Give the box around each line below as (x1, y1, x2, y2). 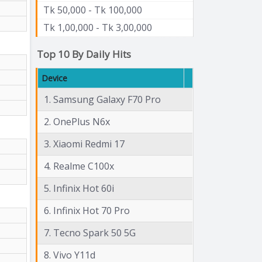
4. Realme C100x (44, 159, 114, 173)
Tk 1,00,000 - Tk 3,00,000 (43, 20, 152, 34)
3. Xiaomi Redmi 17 (44, 137, 125, 150)
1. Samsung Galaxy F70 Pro (44, 92, 161, 106)
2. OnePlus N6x (44, 115, 110, 128)
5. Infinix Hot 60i (44, 181, 114, 195)
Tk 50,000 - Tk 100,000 (43, 3, 142, 16)
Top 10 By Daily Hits (37, 47, 131, 61)
